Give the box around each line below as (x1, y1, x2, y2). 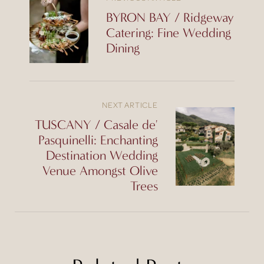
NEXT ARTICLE (101, 98, 158, 110)
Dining (106, 39, 140, 56)
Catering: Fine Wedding (106, 24, 231, 41)
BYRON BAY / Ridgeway (106, 9, 234, 25)
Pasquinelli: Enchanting (38, 131, 158, 148)
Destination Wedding (46, 147, 158, 163)
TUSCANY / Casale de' (35, 116, 158, 133)
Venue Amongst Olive (42, 162, 158, 179)
